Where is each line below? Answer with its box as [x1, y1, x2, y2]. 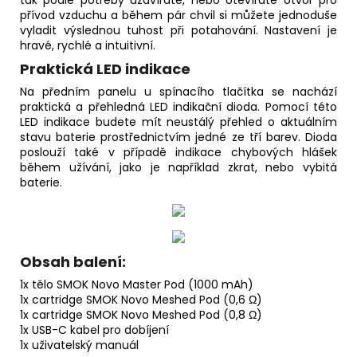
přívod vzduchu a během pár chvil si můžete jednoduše [20, 7, 337, 24]
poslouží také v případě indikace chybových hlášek [20, 144, 337, 161]
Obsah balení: [20, 252, 126, 273]
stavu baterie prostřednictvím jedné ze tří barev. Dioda [20, 129, 337, 146]
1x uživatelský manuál [20, 337, 139, 354]
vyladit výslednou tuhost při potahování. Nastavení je [20, 22, 337, 39]
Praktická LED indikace [20, 59, 190, 80]
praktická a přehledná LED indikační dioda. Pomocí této [20, 99, 337, 116]
